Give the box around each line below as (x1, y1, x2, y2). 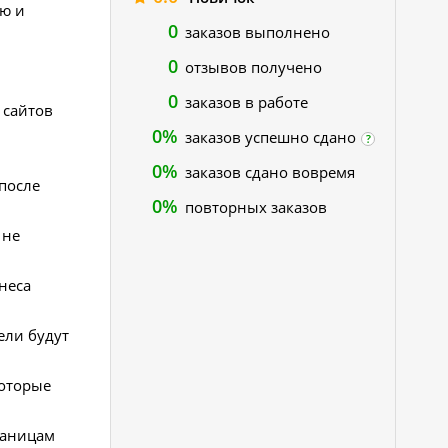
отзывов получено (185, 57, 322, 77)
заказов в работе (185, 92, 308, 112)
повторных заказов (185, 197, 327, 217)
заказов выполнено (185, 22, 330, 42)
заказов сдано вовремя (185, 162, 355, 182)
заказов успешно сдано (185, 127, 356, 147)
